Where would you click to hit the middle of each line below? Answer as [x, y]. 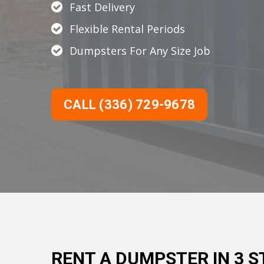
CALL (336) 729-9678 [130, 105]
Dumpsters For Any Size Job [140, 51]
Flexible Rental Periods [127, 29]
